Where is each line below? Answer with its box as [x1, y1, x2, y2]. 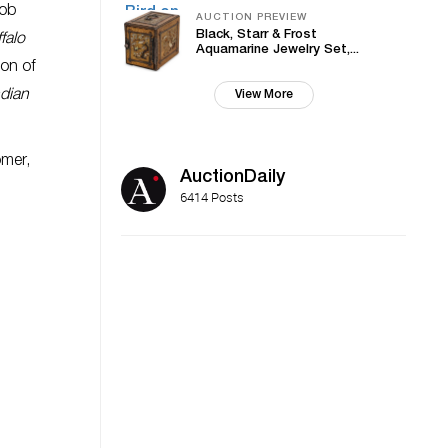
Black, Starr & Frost [196, 29, 317, 42]
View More [234, 89, 293, 101]
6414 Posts [180, 188, 244, 206]
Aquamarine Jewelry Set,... [196, 44, 359, 57]
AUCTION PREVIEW [196, 13, 307, 23]
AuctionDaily [180, 169, 285, 187]
